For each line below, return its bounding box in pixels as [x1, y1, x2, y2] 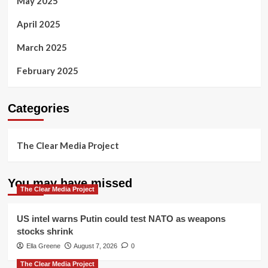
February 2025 [16, 65, 78, 77]
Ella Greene [26, 242, 60, 250]
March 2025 [16, 42, 67, 53]
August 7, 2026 [73, 242, 117, 250]
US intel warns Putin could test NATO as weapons [16, 214, 226, 224]
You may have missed [7, 176, 132, 190]
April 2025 [16, 19, 60, 30]
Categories [7, 102, 69, 115]
